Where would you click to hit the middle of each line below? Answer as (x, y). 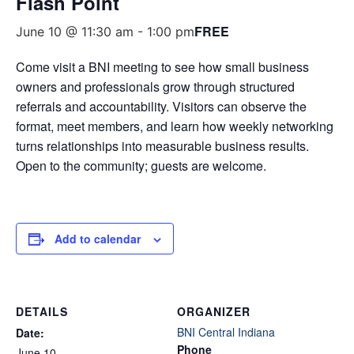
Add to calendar (98, 238)
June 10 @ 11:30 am (75, 31)
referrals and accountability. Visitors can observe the (161, 106)
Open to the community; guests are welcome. (141, 165)
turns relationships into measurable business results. (162, 145)
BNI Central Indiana (226, 331)
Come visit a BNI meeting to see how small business (162, 66)
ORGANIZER (214, 311)
